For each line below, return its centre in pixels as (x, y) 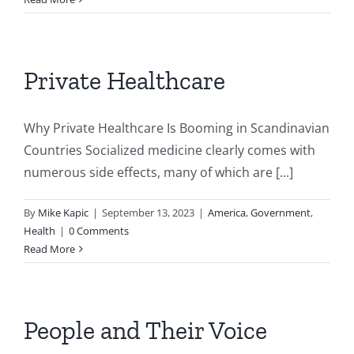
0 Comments (99, 231)
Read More (49, 249)
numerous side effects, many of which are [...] (158, 172)
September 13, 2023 (148, 213)
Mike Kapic (63, 213)
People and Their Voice (145, 330)
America (227, 213)
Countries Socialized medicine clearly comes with (169, 150)
